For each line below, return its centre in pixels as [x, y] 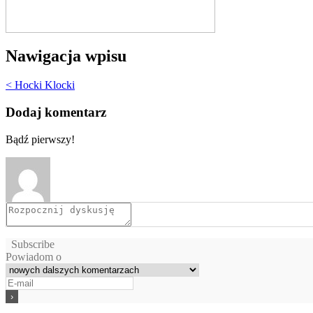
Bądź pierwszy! [40, 139]
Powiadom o [34, 256]
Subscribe [33, 244]
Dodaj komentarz [56, 112]
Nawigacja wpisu [66, 56]
